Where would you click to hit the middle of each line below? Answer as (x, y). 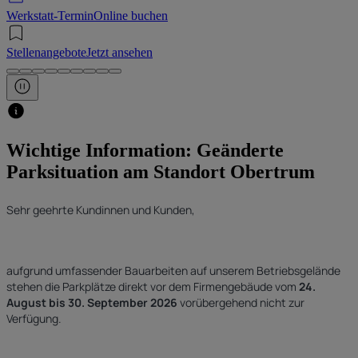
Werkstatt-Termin (50, 16)
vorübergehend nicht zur (241, 303)
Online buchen (131, 16)
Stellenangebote (46, 53)
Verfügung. (34, 319)
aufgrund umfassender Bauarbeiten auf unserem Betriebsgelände (173, 271)
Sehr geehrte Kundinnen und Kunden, (101, 210)
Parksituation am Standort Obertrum (161, 172)
